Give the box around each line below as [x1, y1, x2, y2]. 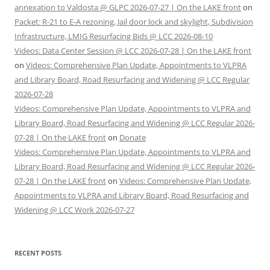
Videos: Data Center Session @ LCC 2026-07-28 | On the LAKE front [14, 45, 251, 57]
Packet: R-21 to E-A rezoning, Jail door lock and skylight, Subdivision [14, 16, 253, 28]
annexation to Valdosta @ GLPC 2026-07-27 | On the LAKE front [14, 2, 241, 13]
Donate [119, 132, 146, 143]
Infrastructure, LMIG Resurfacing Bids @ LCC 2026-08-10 [14, 31, 213, 42]
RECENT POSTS [14, 248, 61, 258]
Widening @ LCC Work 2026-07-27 [14, 204, 134, 216]
